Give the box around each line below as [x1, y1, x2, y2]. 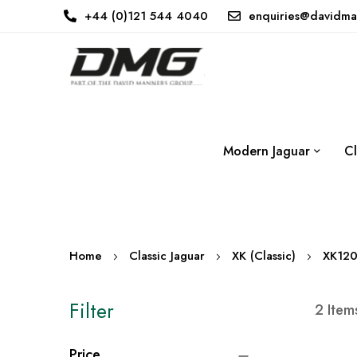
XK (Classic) [232, 247, 296, 265]
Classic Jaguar [129, 247, 205, 265]
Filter [69, 296, 114, 326]
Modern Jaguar [223, 142, 310, 161]
